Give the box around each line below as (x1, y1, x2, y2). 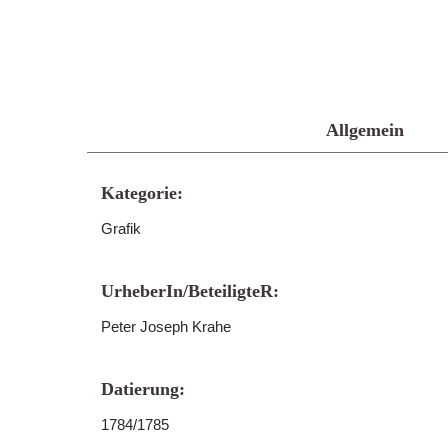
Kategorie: (101, 183, 183, 203)
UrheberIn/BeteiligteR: (101, 281, 279, 301)
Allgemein (325, 120, 404, 140)
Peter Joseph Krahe (101, 318, 231, 335)
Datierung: (101, 379, 185, 399)
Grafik (101, 220, 141, 237)
